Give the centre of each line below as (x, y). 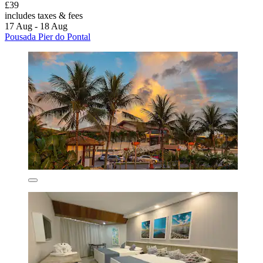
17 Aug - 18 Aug (36, 26)
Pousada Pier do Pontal (48, 36)
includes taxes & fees (44, 15)
